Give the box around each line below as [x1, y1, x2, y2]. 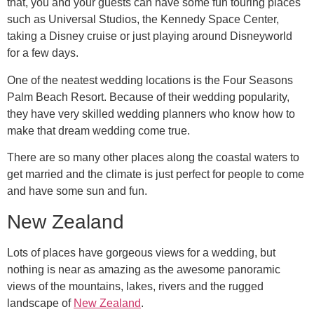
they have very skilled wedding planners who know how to [7, 107, 295, 120]
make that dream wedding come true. [7, 124, 190, 137]
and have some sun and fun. [7, 185, 147, 198]
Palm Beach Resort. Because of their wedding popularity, [7, 90, 289, 103]
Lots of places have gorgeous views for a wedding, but [7, 246, 275, 259]
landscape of [7, 296, 74, 309]
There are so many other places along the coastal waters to [7, 151, 299, 164]
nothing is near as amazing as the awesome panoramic [7, 263, 280, 275]
